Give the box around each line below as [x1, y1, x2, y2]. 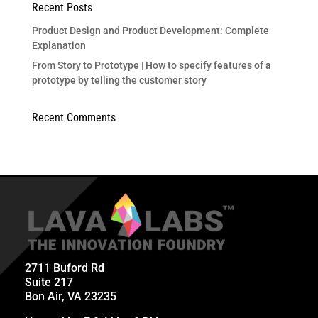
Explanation [31, 39, 86, 51]
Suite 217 [25, 275, 73, 289]
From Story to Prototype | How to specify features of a [31, 59, 271, 71]
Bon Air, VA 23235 [25, 289, 116, 303]
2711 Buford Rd [25, 261, 104, 275]
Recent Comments [31, 110, 116, 124]
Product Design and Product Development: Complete [31, 24, 269, 36]
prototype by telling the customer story [31, 74, 207, 86]
